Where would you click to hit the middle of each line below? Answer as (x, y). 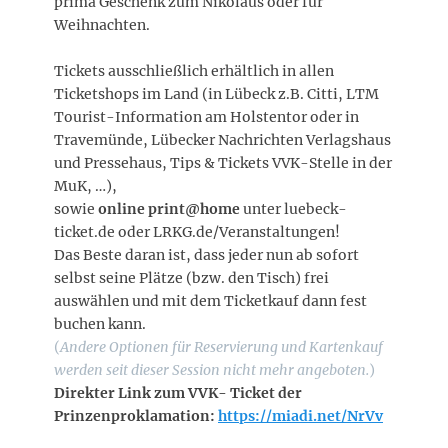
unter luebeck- (293, 208)
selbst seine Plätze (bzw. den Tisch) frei (191, 277)
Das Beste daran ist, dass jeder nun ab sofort (206, 254)
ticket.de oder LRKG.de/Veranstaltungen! (197, 231)
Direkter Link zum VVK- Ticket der (178, 392)
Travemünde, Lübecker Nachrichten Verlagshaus (222, 139)
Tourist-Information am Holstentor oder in (206, 116)
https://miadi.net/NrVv (300, 415)
